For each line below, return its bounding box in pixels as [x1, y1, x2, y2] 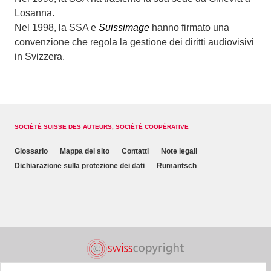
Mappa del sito [60, 147, 109, 155]
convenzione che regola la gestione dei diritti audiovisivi [15, 37, 254, 47]
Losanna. [15, 8, 54, 18]
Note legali [161, 147, 197, 155]
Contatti [122, 147, 149, 155]
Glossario [15, 147, 48, 155]
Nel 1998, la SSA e [15, 22, 99, 33]
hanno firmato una [149, 22, 229, 33]
